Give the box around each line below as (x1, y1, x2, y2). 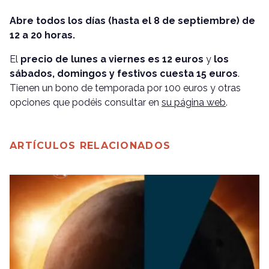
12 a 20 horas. (10, 29, 75, 41)
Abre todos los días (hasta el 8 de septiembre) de (10, 14, 255, 26)
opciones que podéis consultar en (10, 96, 162, 108)
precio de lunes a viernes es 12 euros (20, 53, 204, 65)
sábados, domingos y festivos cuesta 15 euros (10, 67, 238, 79)
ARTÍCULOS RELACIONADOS (10, 139, 171, 151)
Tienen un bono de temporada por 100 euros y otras (10, 82, 241, 94)
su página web (162, 96, 226, 108)
